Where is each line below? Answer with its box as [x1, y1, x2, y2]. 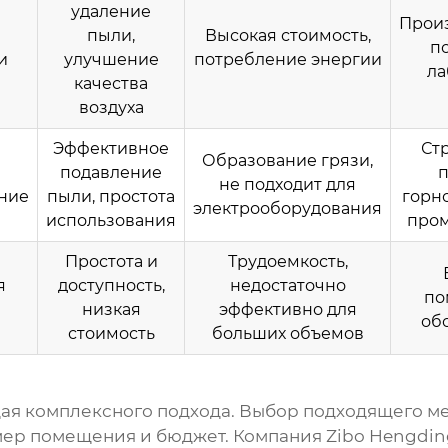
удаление [71, 2, 151, 22]
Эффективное [53, 139, 169, 159]
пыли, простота [47, 187, 175, 207]
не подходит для [219, 175, 356, 195]
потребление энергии [193, 50, 382, 70]
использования [46, 211, 176, 231]
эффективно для [218, 300, 357, 320]
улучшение [63, 50, 159, 70]
